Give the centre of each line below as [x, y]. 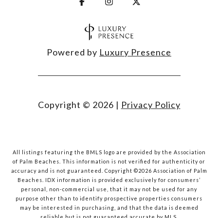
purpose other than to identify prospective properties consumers [109, 199]
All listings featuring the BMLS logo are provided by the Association [109, 152]
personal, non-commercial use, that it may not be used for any [109, 189]
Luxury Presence [135, 52]
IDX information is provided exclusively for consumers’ [123, 180]
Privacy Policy [151, 105]
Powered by [73, 52]
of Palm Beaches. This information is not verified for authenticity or [109, 162]
